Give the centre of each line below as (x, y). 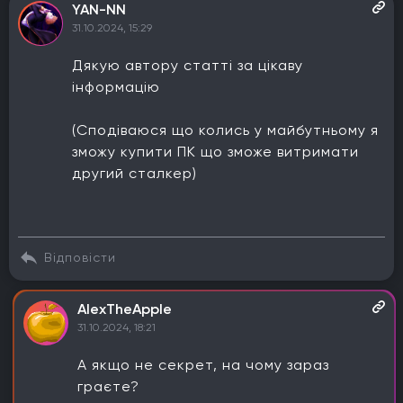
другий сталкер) (134, 173)
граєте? (108, 386)
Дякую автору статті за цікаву (188, 65)
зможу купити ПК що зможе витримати (215, 152)
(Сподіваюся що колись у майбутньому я (225, 130)
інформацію (116, 87)
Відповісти (80, 257)
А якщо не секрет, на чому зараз (203, 365)
